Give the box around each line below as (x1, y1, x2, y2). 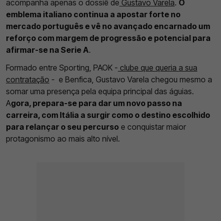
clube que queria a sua (118, 62, 197, 73)
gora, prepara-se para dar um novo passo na (11, 98, 182, 108)
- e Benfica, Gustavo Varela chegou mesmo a (49, 74, 212, 84)
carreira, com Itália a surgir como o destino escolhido (6, 110, 210, 120)
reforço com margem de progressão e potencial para (6, 33, 211, 43)
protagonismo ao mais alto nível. (6, 133, 120, 144)
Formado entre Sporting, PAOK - (6, 62, 118, 73)
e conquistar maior (119, 121, 186, 132)
